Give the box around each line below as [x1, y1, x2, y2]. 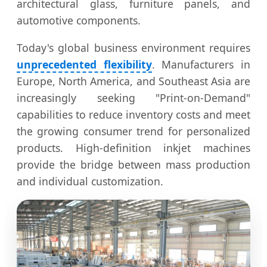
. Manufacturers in [151, 57, 251, 72]
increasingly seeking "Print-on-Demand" [17, 90, 250, 105]
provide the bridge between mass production [17, 157, 250, 172]
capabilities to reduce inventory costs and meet [17, 107, 250, 122]
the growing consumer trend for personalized [17, 123, 250, 138]
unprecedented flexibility [17, 57, 152, 72]
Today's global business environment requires [17, 40, 250, 55]
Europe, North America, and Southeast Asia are [17, 73, 250, 88]
